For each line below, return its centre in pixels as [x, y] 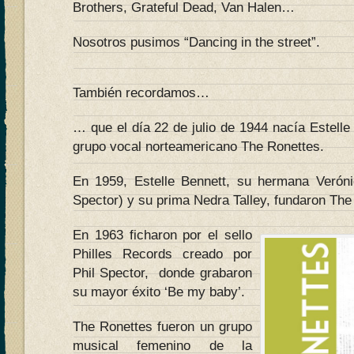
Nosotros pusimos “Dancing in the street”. [196, 42]
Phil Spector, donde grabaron [162, 273]
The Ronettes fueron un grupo [162, 327]
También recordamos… [141, 93]
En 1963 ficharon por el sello [162, 235]
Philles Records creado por [162, 254]
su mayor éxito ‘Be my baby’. [159, 292]
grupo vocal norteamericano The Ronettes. [198, 147]
